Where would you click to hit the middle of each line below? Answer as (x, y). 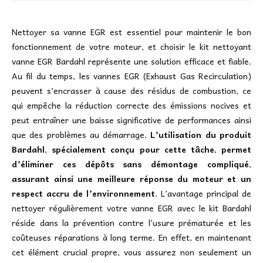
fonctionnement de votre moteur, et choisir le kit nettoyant (131, 47)
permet (237, 149)
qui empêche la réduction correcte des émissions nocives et (131, 105)
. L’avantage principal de (203, 193)
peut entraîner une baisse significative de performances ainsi (131, 120)
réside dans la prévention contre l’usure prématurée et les (131, 223)
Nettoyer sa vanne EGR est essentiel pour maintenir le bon (131, 32)
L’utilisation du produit (201, 135)
